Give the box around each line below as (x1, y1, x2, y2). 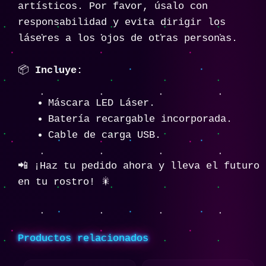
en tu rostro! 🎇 (18, 176, 111, 188)
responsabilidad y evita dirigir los (18, 17, 226, 28)
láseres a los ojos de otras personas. (18, 33, 237, 45)
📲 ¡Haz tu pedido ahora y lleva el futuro (18, 160, 259, 172)
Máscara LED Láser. (48, 97, 155, 109)
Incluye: (35, 65, 83, 77)
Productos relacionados (18, 233, 148, 245)
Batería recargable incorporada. (48, 113, 232, 125)
